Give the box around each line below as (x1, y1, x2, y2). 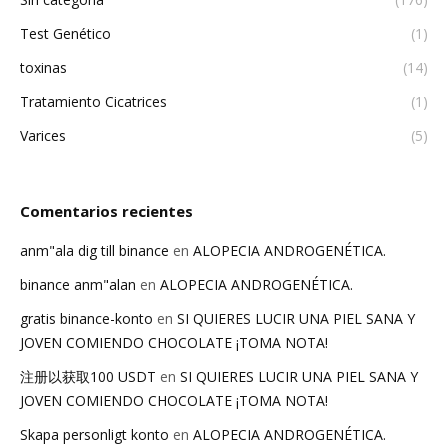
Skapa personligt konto (20, 425, 169, 445)
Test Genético (20, 24, 111, 44)
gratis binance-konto (20, 309, 153, 329)
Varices (20, 126, 66, 146)
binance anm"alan (20, 275, 136, 295)
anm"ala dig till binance (20, 241, 169, 261)
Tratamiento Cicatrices (20, 92, 167, 112)
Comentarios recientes (20, 201, 193, 222)
